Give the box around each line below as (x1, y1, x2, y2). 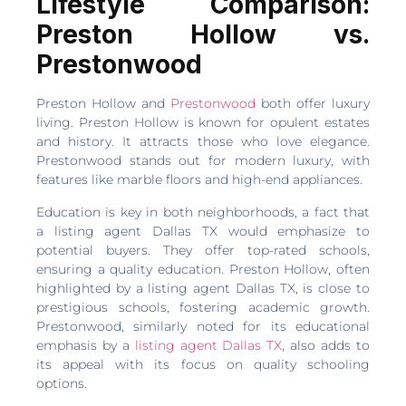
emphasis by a (36, 336, 135, 353)
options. (36, 374, 87, 391)
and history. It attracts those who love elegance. (36, 133, 370, 150)
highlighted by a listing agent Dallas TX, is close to (36, 279, 370, 296)
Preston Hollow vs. (36, 19, 370, 51)
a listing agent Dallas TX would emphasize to (36, 222, 370, 239)
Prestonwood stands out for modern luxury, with (36, 152, 370, 169)
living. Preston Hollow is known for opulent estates (36, 114, 370, 131)
